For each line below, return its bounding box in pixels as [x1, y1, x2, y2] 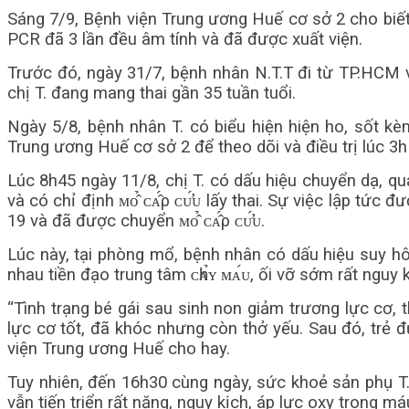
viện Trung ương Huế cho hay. [7, 339, 230, 359]
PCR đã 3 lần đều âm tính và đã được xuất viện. [7, 29, 362, 49]
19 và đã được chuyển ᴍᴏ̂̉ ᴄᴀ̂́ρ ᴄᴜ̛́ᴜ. [7, 211, 265, 231]
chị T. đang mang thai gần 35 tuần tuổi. [7, 83, 296, 103]
